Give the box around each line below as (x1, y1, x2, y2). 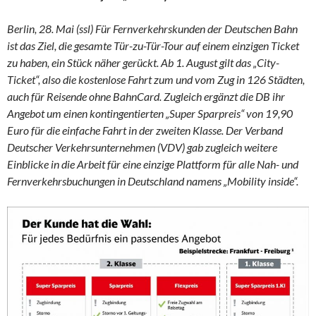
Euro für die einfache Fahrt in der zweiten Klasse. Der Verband (7, 123, 283, 138)
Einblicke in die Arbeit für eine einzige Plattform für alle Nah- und (7, 157, 298, 171)
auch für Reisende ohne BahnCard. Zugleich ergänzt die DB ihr (7, 90, 285, 104)
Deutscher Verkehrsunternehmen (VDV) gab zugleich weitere (7, 140, 277, 154)
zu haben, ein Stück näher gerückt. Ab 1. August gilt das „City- (7, 56, 279, 70)
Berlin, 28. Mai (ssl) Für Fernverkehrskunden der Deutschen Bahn (7, 22, 298, 36)
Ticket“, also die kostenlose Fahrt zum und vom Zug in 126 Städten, (7, 73, 305, 87)
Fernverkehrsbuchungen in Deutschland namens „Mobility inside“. (7, 174, 298, 188)
